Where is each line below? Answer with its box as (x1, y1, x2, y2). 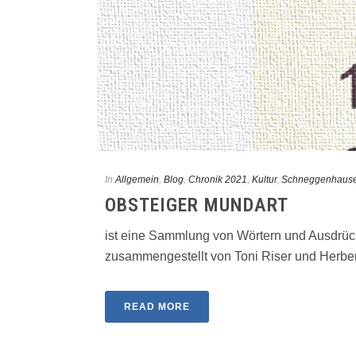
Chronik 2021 (188, 174, 247, 185)
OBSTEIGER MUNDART (105, 194, 288, 216)
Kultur (252, 174, 277, 185)
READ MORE (124, 301, 190, 312)
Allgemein (115, 174, 159, 185)
